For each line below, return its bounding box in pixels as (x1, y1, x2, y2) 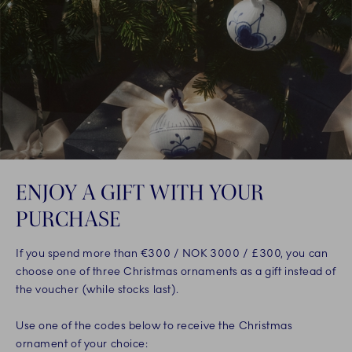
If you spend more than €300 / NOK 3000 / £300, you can (16, 247, 328, 261)
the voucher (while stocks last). (16, 283, 179, 297)
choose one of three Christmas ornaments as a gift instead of (16, 265, 336, 279)
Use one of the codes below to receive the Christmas (16, 319, 293, 333)
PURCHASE (16, 205, 121, 233)
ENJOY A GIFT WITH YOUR (16, 178, 264, 206)
